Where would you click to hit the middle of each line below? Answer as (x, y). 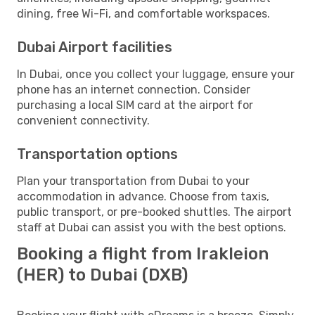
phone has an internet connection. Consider (134, 89)
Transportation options (97, 154)
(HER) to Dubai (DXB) (102, 275)
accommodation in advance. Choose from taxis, (143, 196)
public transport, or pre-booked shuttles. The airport (154, 212)
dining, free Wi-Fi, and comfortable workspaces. (143, 13)
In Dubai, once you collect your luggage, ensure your (156, 74)
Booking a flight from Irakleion (143, 253)
